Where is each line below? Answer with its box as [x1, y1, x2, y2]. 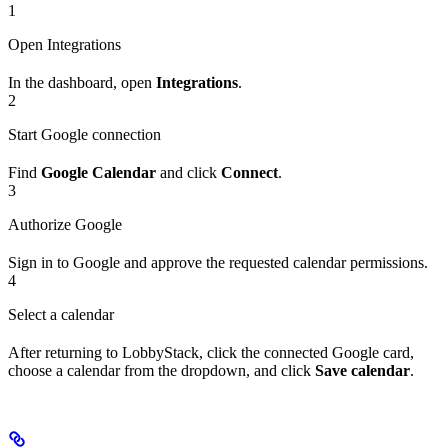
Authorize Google [8, 216, 122, 234]
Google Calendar [41, 164, 156, 182]
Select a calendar [8, 306, 114, 324]
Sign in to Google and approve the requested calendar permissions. [8, 254, 428, 272]
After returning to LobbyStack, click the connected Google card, [8, 344, 414, 362]
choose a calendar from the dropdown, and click [8, 362, 315, 380]
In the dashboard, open [8, 74, 156, 92]
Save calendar [315, 362, 410, 380]
